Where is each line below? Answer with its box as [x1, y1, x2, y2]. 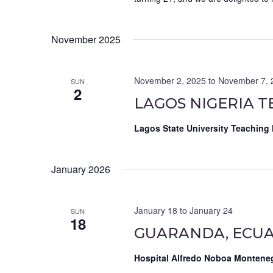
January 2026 [51, 162, 110, 177]
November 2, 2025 [133, 74, 206, 87]
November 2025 [51, 32, 121, 47]
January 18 [133, 204, 177, 217]
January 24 [189, 204, 233, 217]
